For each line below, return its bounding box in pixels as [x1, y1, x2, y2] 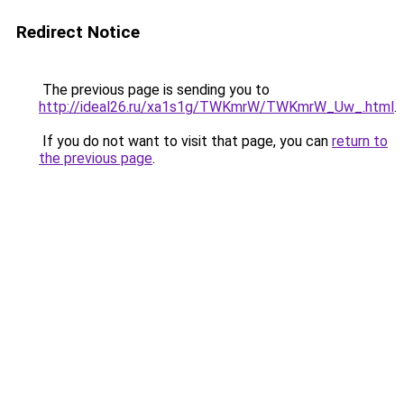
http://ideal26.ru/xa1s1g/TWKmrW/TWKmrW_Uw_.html [39, 98, 394, 115]
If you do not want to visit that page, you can [39, 133, 332, 150]
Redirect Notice [16, 22, 140, 42]
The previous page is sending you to [39, 81, 270, 98]
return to [332, 133, 388, 150]
